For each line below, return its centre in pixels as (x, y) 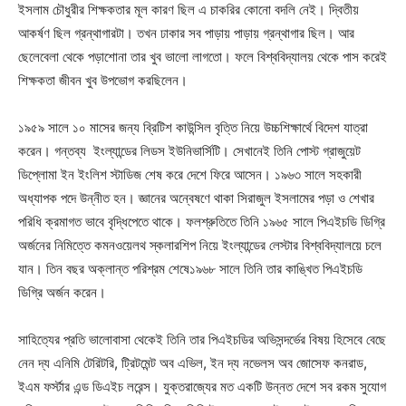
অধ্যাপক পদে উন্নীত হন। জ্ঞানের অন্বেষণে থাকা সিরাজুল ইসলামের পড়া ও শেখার (196, 198)
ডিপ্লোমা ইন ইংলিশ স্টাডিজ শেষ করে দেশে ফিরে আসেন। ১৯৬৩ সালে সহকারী (190, 174)
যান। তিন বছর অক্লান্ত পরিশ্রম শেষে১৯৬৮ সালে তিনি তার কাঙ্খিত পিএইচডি (190, 269)
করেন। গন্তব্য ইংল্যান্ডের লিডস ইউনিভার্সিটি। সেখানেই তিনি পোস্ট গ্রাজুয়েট (189, 151)
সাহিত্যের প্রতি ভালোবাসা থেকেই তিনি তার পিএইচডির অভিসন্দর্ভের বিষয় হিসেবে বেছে (202, 339)
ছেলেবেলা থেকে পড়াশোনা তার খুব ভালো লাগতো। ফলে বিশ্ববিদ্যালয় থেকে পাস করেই (203, 57)
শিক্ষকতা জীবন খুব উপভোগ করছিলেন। (103, 80)
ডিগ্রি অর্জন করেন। (62, 292)
